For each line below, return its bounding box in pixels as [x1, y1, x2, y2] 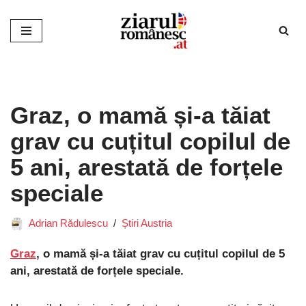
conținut [10, 65, 51, 78]
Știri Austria [122, 217, 172, 229]
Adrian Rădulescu [29, 217, 108, 229]
